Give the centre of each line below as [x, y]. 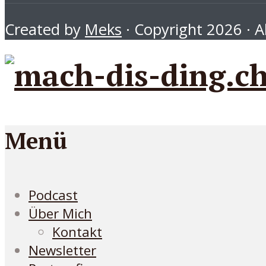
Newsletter [62, 251]
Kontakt [77, 232]
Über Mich [60, 214]
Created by [45, 29]
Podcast [53, 195]
